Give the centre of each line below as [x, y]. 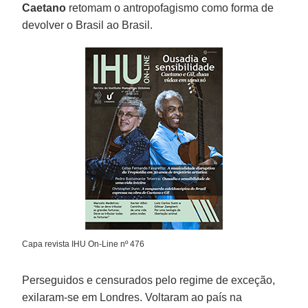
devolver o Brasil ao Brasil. [88, 25]
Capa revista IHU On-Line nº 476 [84, 244]
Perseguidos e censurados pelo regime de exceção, [149, 280]
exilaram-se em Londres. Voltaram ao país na [132, 297]
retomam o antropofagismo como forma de [170, 8]
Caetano [44, 8]
